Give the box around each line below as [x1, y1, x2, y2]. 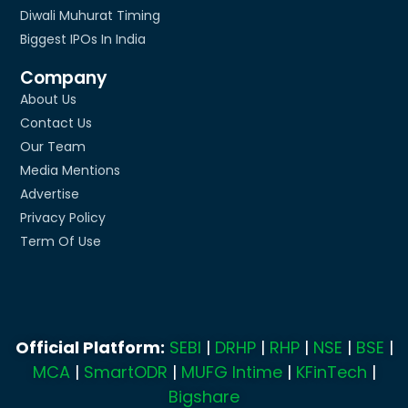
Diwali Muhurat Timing [20, 5, 161, 25]
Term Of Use [20, 231, 102, 250]
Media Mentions [20, 160, 121, 179]
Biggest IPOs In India [20, 29, 147, 48]
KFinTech [295, 361, 367, 384]
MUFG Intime [180, 361, 282, 384]
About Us [20, 89, 77, 108]
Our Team [20, 137, 87, 156]
